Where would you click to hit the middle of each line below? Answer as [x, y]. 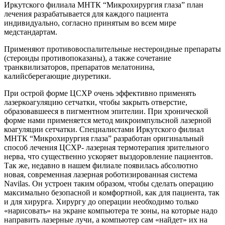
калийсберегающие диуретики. [58, 76]
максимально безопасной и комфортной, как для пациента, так [112, 192]
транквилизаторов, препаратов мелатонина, [79, 67]
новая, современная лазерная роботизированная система [101, 174]
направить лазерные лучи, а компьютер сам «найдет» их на [106, 219]
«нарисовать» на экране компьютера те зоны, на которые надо [111, 210]
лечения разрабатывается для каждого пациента [86, 14]
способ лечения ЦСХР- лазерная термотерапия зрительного [106, 147]
